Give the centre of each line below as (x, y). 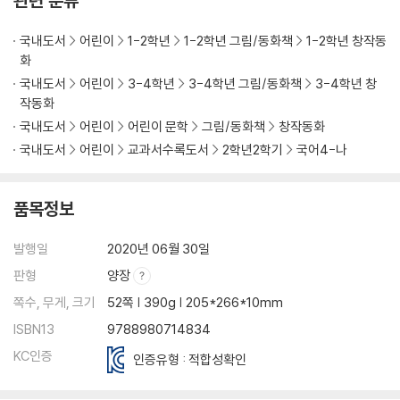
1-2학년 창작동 (346, 41)
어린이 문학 (158, 127)
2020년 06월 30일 (158, 249)
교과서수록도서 (168, 150)
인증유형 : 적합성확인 (190, 360)
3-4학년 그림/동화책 (245, 84)
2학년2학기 (253, 150)
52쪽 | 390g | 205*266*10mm (195, 303)
